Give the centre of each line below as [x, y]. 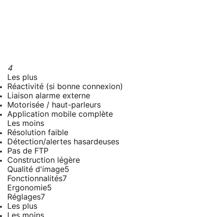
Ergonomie [27, 188]
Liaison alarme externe [49, 96]
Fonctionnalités [35, 178]
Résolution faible [38, 132]
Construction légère [44, 160]
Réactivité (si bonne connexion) [65, 86]
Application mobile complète [60, 114]
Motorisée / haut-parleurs [54, 105]
